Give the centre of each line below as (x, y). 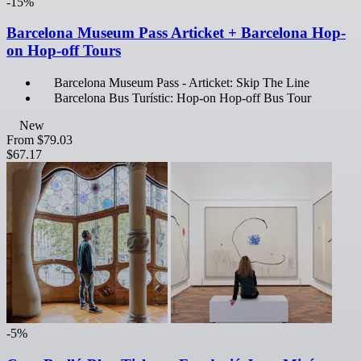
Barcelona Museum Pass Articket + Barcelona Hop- (176, 33)
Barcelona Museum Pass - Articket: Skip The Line (182, 83)
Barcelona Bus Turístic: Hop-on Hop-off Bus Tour (183, 98)
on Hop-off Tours (64, 51)
